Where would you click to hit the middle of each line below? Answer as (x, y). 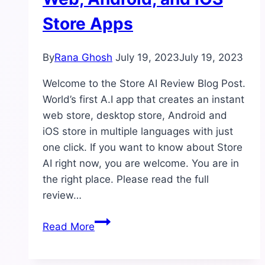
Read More (69, 227)
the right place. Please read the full (126, 180)
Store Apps (88, 23)
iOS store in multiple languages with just (138, 132)
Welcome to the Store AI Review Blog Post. (144, 84)
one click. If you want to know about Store (143, 148)
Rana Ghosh (83, 58)
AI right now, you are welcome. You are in (141, 164)
